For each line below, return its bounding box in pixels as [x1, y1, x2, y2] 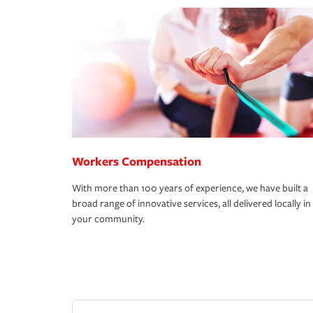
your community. [72, 213, 145, 226]
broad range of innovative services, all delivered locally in [72, 198, 311, 210]
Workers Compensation [72, 153, 201, 170]
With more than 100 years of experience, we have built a [72, 182, 308, 195]
